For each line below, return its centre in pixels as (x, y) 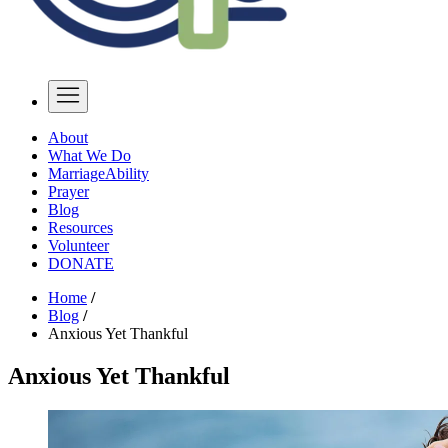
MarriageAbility (98, 173)
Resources (80, 227)
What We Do (89, 155)
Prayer (68, 191)
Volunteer (78, 245)
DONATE (81, 263)
